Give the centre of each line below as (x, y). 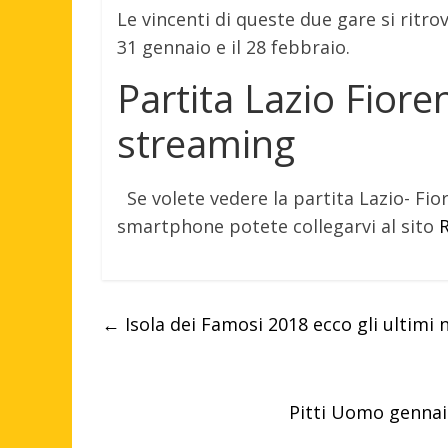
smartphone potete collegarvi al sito (278, 226)
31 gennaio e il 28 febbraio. (233, 47)
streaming (206, 143)
